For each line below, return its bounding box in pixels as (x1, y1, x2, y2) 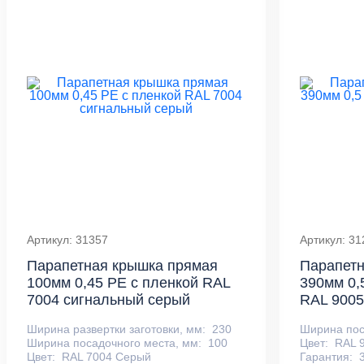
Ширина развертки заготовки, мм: (27, 322, 206, 336)
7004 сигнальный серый (27, 292, 190, 309)
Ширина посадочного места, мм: (27, 336, 201, 349)
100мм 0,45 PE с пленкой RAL (27, 275, 230, 292)
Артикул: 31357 (27, 233, 108, 247)
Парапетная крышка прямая (27, 258, 218, 275)
